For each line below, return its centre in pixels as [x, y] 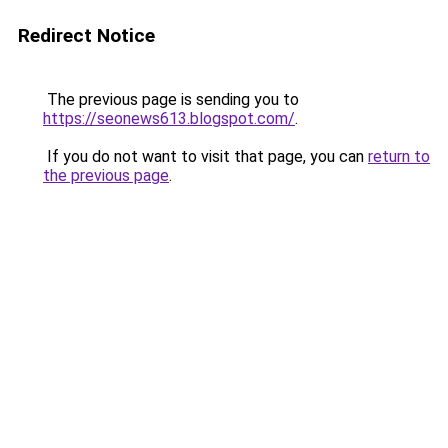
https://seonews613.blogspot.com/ [169, 118]
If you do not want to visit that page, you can [205, 156]
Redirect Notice [86, 35]
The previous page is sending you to [171, 99]
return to [399, 156]
